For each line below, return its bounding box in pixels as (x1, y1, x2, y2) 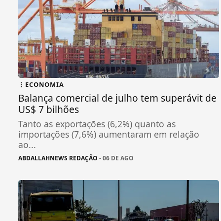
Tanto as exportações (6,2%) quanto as (18, 117, 176, 130)
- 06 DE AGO (98, 153, 134, 162)
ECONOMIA (25, 79, 64, 89)
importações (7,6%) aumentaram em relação (18, 128, 199, 140)
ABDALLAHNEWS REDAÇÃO (18, 153, 98, 162)
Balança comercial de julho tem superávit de (18, 91, 217, 105)
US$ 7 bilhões (18, 102, 79, 116)
